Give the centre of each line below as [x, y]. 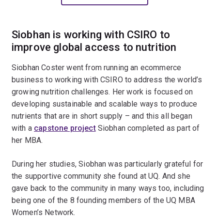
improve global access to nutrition [94, 47]
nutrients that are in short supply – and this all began [102, 116]
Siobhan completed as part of [148, 128]
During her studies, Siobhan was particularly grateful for [108, 164]
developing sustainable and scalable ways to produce [105, 104]
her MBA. [27, 140]
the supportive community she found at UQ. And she [101, 176]
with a [23, 128]
